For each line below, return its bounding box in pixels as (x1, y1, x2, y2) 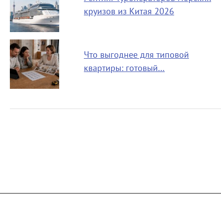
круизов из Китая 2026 (84, 6, 174, 17)
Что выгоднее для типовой (84, 50, 189, 61)
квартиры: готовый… (84, 63, 165, 74)
